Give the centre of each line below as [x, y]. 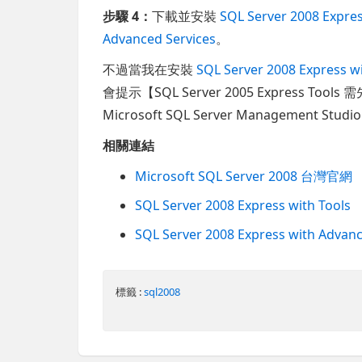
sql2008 [162, 291]
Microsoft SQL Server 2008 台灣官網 [244, 176]
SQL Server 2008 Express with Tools [243, 205]
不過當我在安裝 [150, 69]
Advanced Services [160, 38]
